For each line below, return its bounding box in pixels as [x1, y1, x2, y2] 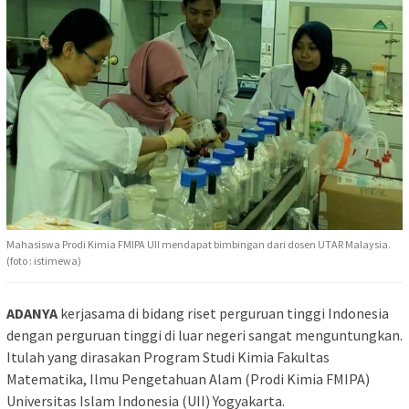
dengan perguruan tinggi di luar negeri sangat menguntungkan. [6, 326, 403, 345]
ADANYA [6, 304, 58, 323]
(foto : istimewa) [6, 254, 81, 268]
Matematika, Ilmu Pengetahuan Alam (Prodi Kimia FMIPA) [6, 370, 370, 389]
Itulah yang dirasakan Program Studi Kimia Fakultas [6, 348, 330, 367]
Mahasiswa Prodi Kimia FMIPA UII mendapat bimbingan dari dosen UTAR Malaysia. [6, 237, 391, 252]
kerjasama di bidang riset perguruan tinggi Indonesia [58, 304, 389, 323]
